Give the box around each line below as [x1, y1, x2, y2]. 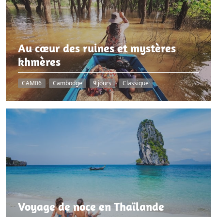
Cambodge [52, 79, 82, 88]
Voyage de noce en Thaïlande [18, 199, 165, 214]
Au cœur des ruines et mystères [18, 41, 176, 56]
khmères [18, 54, 61, 69]
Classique [123, 79, 149, 88]
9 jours [93, 79, 112, 88]
